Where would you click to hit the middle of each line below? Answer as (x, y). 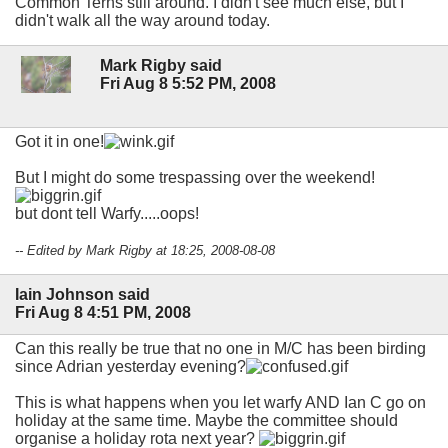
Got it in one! (59, 142)
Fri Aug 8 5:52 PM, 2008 (188, 84)
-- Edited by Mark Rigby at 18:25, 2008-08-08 (145, 251)
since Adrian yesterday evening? (130, 366)
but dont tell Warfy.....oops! (107, 214)
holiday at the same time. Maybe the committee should (206, 420)
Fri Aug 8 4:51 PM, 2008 (103, 313)
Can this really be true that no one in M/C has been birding (220, 348)
